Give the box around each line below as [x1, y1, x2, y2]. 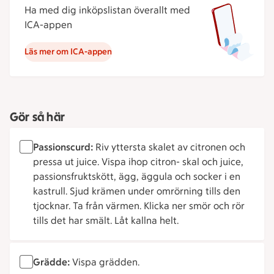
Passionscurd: [33, 141, 95, 153]
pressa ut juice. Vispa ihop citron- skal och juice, [33, 156, 243, 168]
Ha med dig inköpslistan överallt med [24, 4, 190, 16]
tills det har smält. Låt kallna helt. [33, 215, 179, 226]
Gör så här [10, 109, 65, 124]
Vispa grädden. [72, 256, 139, 268]
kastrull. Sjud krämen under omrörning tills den [33, 185, 240, 197]
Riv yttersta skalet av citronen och [95, 141, 245, 153]
